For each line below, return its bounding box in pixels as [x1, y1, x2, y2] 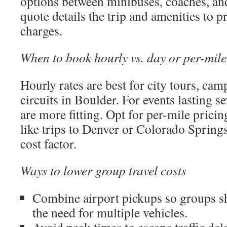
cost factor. [20, 135, 77, 152]
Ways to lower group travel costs [20, 162, 186, 179]
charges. [20, 22, 62, 39]
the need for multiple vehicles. [32, 204, 187, 221]
